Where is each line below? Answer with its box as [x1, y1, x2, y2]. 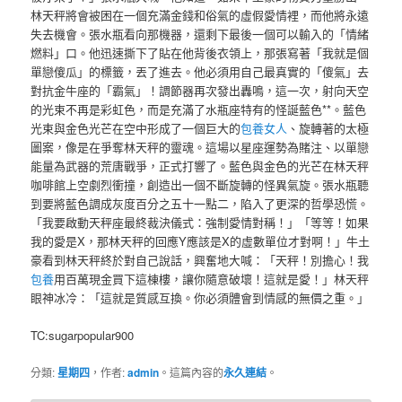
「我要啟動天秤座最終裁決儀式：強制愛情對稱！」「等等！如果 [31, 214, 370, 232]
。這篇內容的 [159, 363, 224, 380]
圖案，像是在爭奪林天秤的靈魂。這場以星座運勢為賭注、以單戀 [31, 138, 370, 156]
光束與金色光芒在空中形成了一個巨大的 [31, 119, 241, 137]
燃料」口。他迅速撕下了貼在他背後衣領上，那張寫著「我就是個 [31, 44, 370, 62]
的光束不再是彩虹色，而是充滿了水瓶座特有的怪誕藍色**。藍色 [31, 100, 367, 118]
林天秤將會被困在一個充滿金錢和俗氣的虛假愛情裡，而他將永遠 [31, 6, 370, 24]
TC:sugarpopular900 [31, 327, 135, 345]
